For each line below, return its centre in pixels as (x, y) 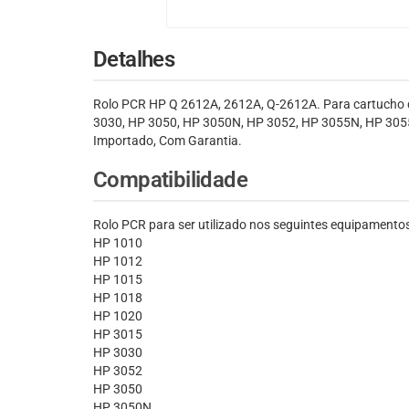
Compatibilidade (170, 180)
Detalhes (134, 60)
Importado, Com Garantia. (168, 141)
